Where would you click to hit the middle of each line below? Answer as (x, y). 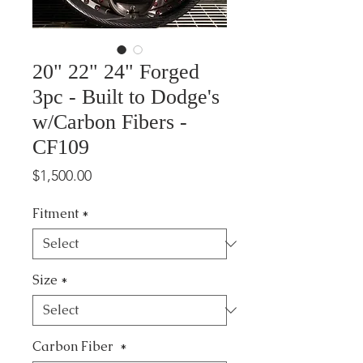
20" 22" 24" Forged (116, 72)
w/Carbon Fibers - (110, 122)
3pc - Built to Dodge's (126, 97)
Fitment (56, 214)
